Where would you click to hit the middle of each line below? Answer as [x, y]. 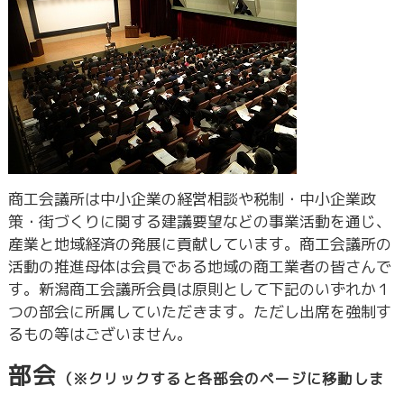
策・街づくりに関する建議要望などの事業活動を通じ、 [199, 221]
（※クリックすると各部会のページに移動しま [221, 378]
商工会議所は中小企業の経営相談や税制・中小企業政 [192, 198]
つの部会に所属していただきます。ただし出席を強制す [199, 311]
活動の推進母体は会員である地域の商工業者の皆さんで [199, 266]
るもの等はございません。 [100, 334]
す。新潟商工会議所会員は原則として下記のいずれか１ [199, 289]
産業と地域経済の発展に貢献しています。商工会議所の [199, 243]
